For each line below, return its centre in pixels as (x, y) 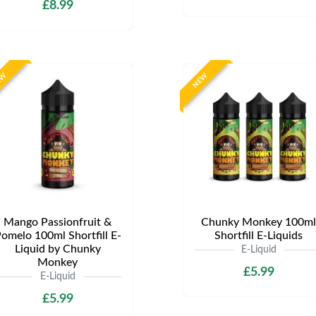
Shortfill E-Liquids (259, 236)
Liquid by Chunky (57, 249)
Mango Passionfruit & (57, 222)
